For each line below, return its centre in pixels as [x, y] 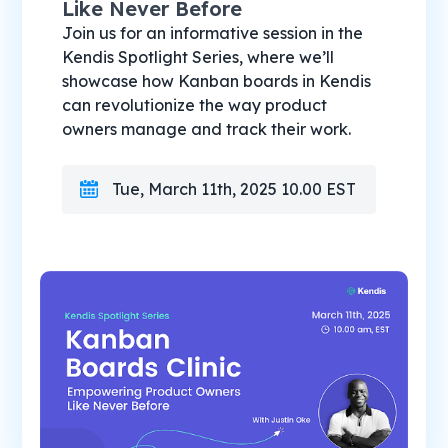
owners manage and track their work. [207, 128]
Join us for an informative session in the [213, 32]
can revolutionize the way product [195, 104]
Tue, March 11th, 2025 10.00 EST [234, 188]
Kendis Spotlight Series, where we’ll [198, 56]
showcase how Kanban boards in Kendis [217, 80]
